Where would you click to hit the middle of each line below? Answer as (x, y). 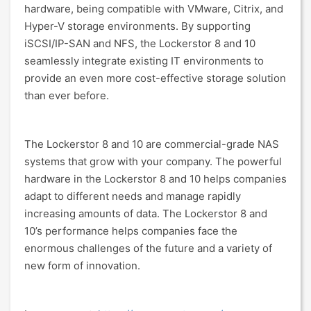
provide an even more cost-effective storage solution (155, 78)
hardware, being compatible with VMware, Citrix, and (154, 9)
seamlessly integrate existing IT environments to (144, 61)
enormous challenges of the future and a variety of (148, 248)
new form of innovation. (82, 266)
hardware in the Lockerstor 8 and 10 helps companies (155, 179)
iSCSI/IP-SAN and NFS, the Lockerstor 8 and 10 (140, 43)
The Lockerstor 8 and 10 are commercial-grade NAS (152, 144)
